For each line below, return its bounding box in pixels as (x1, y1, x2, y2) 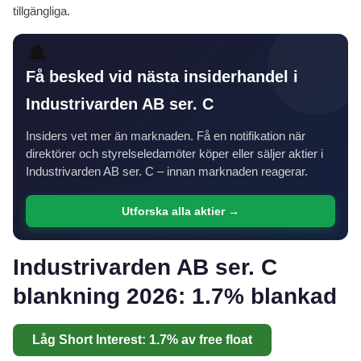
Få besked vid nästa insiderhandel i (26, 68, 298, 86)
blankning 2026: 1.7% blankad (13, 284, 337, 309)
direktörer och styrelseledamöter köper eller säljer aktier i (26, 147, 323, 161)
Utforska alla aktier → (122, 205, 239, 218)
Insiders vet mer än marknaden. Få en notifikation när (26, 129, 305, 143)
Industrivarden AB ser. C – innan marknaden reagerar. (26, 164, 308, 179)
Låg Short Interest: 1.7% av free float (32, 333, 252, 347)
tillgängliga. (13, 4, 70, 19)
